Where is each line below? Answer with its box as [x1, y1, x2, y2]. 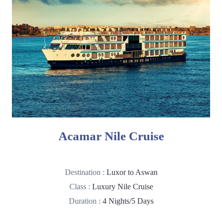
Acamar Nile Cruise [58, 129, 164, 143]
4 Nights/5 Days [102, 197, 154, 205]
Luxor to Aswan [106, 168, 158, 176]
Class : [69, 182, 92, 191]
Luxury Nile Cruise [92, 182, 153, 191]
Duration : [68, 197, 103, 205]
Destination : [64, 168, 107, 176]
